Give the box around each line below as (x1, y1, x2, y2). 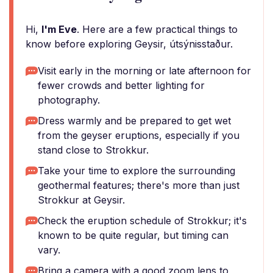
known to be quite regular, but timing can (38, 229, 229, 241)
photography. (38, 94, 100, 106)
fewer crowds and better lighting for (38, 79, 205, 91)
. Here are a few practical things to (77, 23, 238, 35)
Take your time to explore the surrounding (38, 165, 235, 177)
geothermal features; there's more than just (38, 179, 239, 191)
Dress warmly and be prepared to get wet (38, 115, 231, 127)
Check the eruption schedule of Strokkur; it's (38, 214, 247, 227)
